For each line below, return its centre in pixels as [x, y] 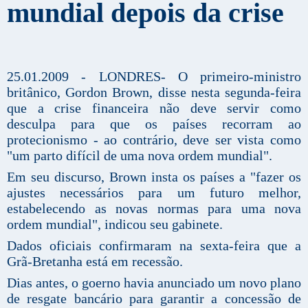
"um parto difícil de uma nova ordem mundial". [140, 155]
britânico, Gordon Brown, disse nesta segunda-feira [154, 92]
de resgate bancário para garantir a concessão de [154, 298]
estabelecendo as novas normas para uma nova [154, 208]
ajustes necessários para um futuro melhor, [154, 192]
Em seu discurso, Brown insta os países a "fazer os [154, 176]
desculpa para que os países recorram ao [154, 123]
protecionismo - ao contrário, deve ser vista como [154, 139]
